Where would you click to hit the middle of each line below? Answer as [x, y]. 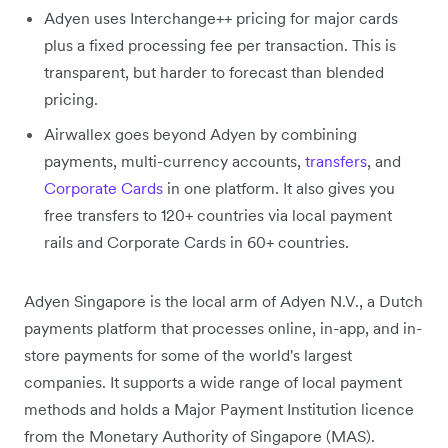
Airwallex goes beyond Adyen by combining [200, 134]
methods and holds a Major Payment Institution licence [219, 409]
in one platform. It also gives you [279, 188]
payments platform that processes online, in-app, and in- [223, 328]
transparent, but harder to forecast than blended [214, 72]
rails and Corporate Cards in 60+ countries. [196, 242]
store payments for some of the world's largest [188, 355]
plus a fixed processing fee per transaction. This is [220, 45]
